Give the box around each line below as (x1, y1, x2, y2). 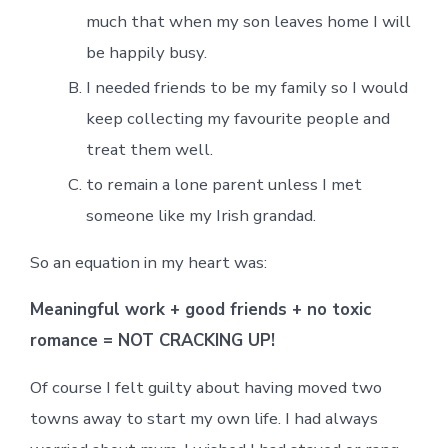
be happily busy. (85, 41, 207, 65)
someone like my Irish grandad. (85, 204, 316, 228)
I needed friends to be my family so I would (85, 76, 408, 100)
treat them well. (85, 138, 213, 162)
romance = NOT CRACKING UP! (29, 329, 275, 353)
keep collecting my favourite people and (85, 107, 390, 131)
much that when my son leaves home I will (85, 10, 411, 34)
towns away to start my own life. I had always (29, 407, 378, 431)
